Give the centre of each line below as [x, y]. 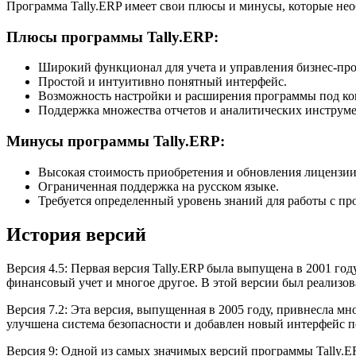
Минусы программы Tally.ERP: [116, 141]
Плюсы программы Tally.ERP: [112, 37]
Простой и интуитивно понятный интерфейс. [163, 82]
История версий [76, 234]
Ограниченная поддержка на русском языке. [159, 186]
